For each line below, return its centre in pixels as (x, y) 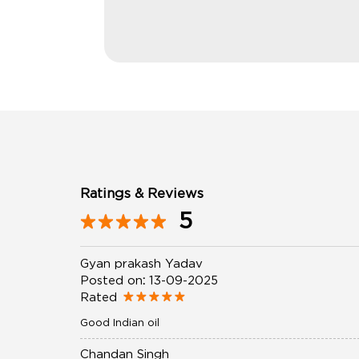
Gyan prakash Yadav (141, 262)
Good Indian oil (119, 322)
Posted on (111, 279)
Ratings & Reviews (141, 193)
